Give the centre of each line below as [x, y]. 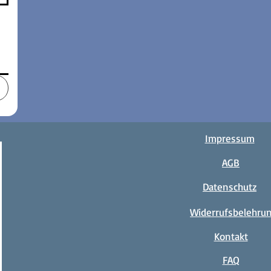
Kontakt [231, 236]
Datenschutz [230, 186]
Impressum [230, 138]
